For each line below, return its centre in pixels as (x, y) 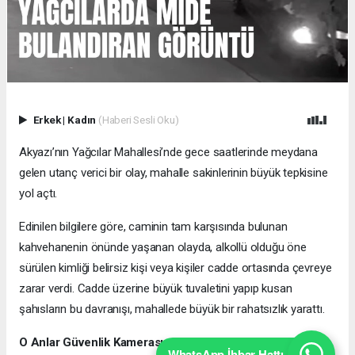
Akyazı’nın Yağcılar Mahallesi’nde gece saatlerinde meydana (168, 152)
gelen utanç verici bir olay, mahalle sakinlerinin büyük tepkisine (174, 172)
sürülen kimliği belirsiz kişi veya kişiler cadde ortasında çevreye (176, 267)
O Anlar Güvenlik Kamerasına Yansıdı (120, 342)
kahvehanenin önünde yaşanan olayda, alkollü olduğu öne (163, 247)
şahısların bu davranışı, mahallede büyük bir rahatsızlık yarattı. (172, 309)
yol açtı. (38, 193)
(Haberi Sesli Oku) (138, 119)
